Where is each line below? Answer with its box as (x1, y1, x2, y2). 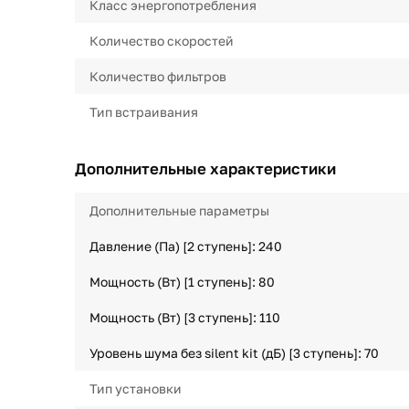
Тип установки (89, 381, 182, 396)
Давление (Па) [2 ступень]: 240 (89, 238, 282, 254)
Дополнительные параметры (89, 203, 269, 218)
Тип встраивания (89, 104, 198, 120)
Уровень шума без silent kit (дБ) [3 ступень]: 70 (89, 345, 379, 361)
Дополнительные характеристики (75, 159, 336, 178)
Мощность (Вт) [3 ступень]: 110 (89, 309, 280, 325)
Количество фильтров (89, 68, 226, 84)
